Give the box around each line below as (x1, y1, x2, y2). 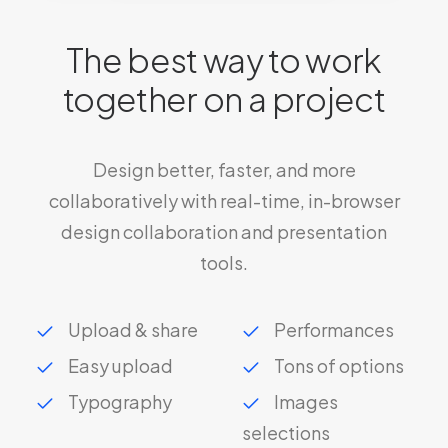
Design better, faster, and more (92, 158, 356, 181)
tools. (200, 251, 248, 274)
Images (273, 390, 338, 413)
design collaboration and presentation (61, 220, 387, 243)
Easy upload (67, 354, 173, 377)
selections (242, 421, 330, 444)
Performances (273, 318, 394, 341)
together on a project (63, 77, 385, 119)
